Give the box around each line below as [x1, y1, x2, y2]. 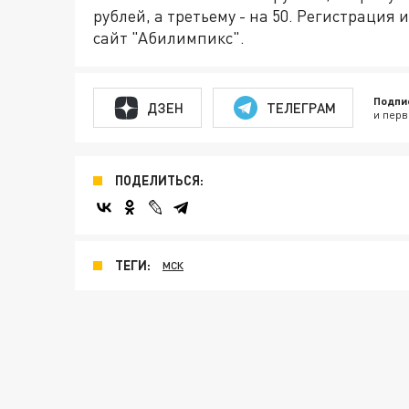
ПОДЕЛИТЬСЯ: [115, 173, 204, 188]
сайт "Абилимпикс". [93, 27, 245, 47]
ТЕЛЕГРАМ [266, 99, 336, 116]
